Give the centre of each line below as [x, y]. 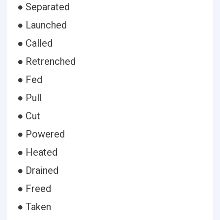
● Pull [29, 98]
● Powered [41, 134]
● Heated [37, 152]
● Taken [34, 207]
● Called [35, 43]
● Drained [38, 170]
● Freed [34, 189]
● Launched [42, 25]
